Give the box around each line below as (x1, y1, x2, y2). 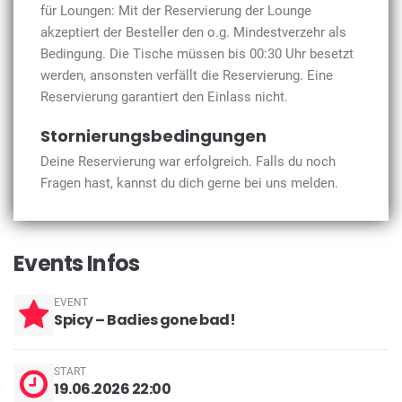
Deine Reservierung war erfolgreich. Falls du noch (40, 153, 336, 170)
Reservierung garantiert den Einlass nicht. (40, 88, 288, 105)
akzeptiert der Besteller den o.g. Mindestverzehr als (40, 23, 346, 40)
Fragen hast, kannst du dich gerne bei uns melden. (40, 174, 338, 191)
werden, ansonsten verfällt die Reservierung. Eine (40, 66, 333, 83)
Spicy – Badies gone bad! (54, 309, 236, 330)
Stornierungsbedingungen (40, 124, 267, 147)
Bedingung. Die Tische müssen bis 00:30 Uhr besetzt (40, 45, 354, 62)
